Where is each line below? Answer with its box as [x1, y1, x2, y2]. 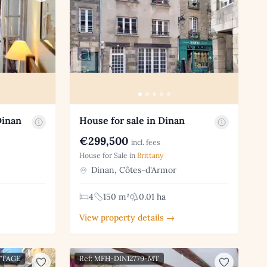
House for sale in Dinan [79, 114, 185, 126]
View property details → [79, 212, 175, 223]
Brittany [137, 150, 164, 160]
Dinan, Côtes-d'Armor [89, 164, 177, 175]
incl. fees [131, 137, 161, 147]
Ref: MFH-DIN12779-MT [79, 253, 160, 263]
